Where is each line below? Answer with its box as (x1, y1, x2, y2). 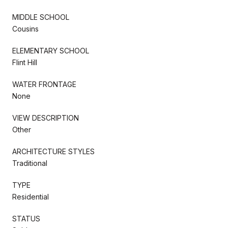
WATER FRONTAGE (12, 79, 76, 89)
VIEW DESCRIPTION (12, 113, 79, 122)
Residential (12, 192, 49, 201)
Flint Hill (12, 58, 37, 67)
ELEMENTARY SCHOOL (12, 46, 89, 55)
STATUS (12, 214, 40, 223)
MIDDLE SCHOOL (12, 12, 69, 21)
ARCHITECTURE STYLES (12, 147, 95, 156)
